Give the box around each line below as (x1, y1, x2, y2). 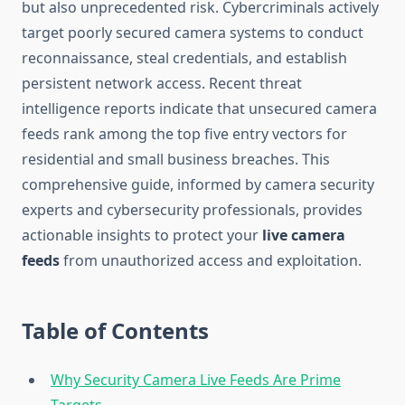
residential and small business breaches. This (22, 149, 330, 170)
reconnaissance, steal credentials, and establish (22, 48, 347, 69)
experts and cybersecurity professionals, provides (22, 200, 363, 221)
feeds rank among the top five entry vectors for (22, 124, 347, 145)
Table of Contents (22, 316, 209, 346)
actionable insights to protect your (22, 225, 262, 246)
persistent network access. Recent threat (22, 73, 302, 94)
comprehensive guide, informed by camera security (22, 174, 374, 195)
